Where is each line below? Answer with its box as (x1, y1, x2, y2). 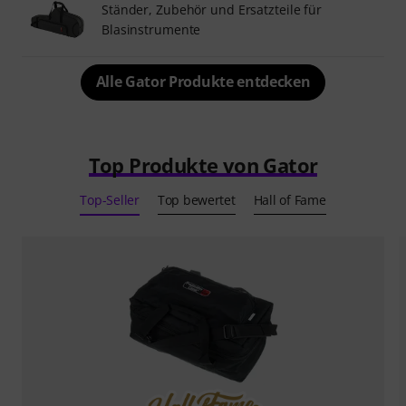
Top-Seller (80, 190, 140, 208)
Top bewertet (157, 190, 236, 208)
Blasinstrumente (101, 20, 201, 38)
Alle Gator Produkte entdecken (95, 71, 311, 92)
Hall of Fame (253, 190, 326, 208)
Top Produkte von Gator (88, 150, 318, 179)
